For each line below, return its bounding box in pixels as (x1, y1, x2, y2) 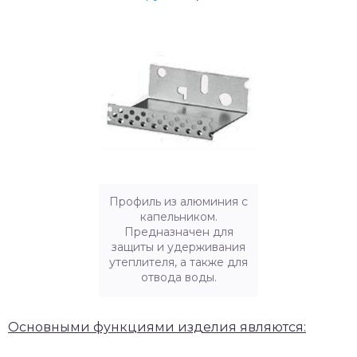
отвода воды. (140, 270, 217, 285)
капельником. (139, 210, 218, 225)
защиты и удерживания (112, 240, 245, 255)
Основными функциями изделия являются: (8, 320, 306, 335)
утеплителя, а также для (109, 255, 248, 270)
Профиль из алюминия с (109, 194, 248, 210)
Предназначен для (124, 225, 233, 240)
